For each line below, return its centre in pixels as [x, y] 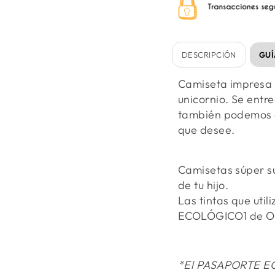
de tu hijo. [203, 185]
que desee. [208, 130]
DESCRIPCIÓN [209, 55]
